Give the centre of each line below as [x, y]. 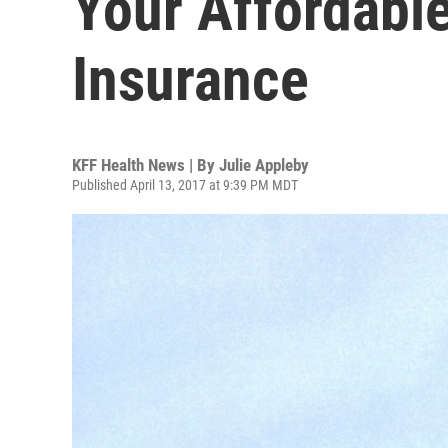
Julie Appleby [264, 165]
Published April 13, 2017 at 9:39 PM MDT [185, 185]
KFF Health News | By [145, 165]
